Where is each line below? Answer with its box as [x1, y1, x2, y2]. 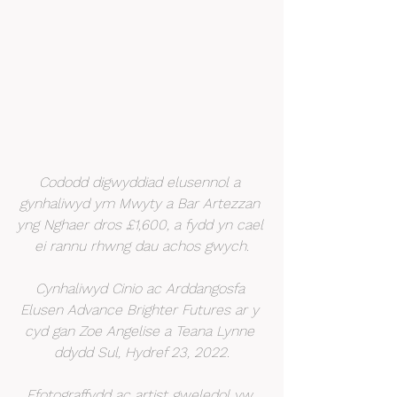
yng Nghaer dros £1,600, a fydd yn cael [16, 215, 268, 233]
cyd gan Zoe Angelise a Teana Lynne [25, 322, 259, 339]
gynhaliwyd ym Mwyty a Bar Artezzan [19, 194, 264, 212]
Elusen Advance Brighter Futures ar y [20, 300, 263, 318]
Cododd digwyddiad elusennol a [39, 173, 245, 191]
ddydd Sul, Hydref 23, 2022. [54, 343, 230, 361]
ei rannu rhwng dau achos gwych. [35, 237, 249, 254]
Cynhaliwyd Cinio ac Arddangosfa [35, 279, 249, 297]
